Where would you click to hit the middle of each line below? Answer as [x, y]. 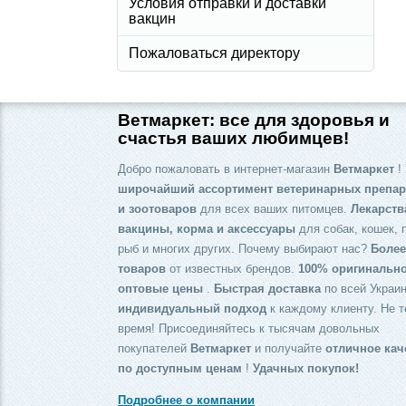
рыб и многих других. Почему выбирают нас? [244, 248]
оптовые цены [160, 288]
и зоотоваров [157, 208]
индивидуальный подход [192, 308]
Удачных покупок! [306, 368]
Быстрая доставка [267, 288]
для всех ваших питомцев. [274, 208]
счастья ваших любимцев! [233, 138]
